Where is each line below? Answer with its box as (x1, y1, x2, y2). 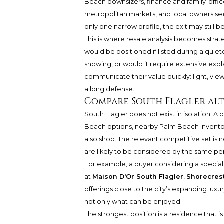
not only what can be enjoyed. (84, 198, 182, 206)
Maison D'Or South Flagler (92, 173, 183, 181)
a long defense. (84, 85, 134, 93)
